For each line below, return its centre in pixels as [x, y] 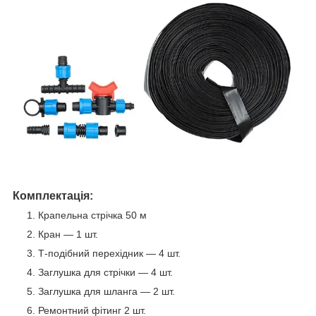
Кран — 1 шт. [68, 234]
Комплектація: [53, 195]
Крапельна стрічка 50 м [94, 215]
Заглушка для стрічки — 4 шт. [105, 272]
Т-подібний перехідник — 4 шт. [109, 253]
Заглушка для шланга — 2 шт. [107, 291]
